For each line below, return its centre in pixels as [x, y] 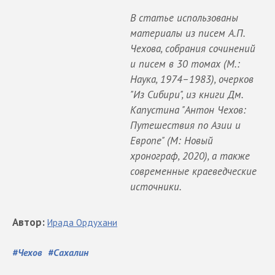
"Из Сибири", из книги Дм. [187, 94]
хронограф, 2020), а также [190, 156]
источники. [156, 186]
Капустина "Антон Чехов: [188, 110]
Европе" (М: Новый [172, 140]
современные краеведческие [193, 171]
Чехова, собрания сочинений [193, 48]
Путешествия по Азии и [185, 125]
